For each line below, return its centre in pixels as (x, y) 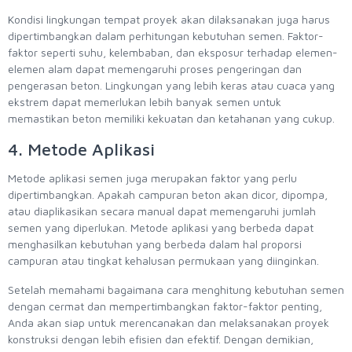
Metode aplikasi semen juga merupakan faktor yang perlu (152, 178)
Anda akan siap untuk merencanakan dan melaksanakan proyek (169, 322)
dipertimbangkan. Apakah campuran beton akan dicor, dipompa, (168, 194)
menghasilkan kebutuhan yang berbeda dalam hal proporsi (155, 244)
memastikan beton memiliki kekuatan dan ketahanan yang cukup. (173, 118)
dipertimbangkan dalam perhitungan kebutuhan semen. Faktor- (166, 35)
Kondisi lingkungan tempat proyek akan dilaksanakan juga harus (169, 19)
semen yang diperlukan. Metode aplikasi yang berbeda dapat (161, 227)
